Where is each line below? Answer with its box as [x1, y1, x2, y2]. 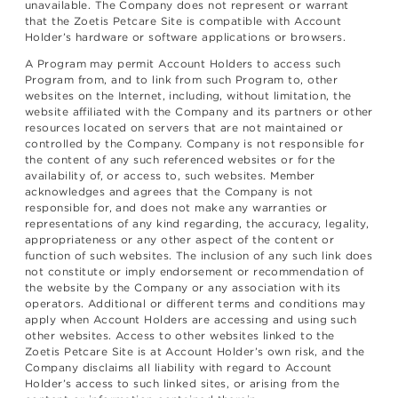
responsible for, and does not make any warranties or [25, 201, 328, 215]
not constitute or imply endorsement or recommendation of [25, 265, 364, 279]
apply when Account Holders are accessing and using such [25, 313, 357, 327]
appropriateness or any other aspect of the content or [25, 233, 335, 247]
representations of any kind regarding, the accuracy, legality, [25, 217, 370, 231]
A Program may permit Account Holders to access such [25, 57, 341, 71]
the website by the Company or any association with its [25, 281, 341, 295]
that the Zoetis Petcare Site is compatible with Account [25, 14, 342, 28]
